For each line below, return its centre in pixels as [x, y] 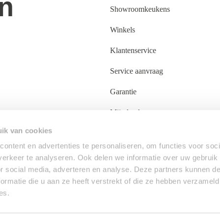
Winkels [123, 30]
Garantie [123, 92]
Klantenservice [133, 51]
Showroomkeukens [140, 9]
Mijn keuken [130, 112]
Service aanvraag [137, 71]
